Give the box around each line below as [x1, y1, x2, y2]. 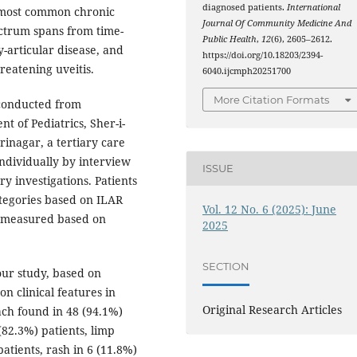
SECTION [202, 260, 250, 273]
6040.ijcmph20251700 [202, 65, 292, 77]
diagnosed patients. [202, 2, 288, 14]
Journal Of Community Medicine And [202, 18, 352, 29]
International [287, 2, 341, 14]
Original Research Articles [202, 301, 343, 317]
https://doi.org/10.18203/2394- [202, 49, 324, 61]
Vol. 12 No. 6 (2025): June [202, 201, 337, 217]
